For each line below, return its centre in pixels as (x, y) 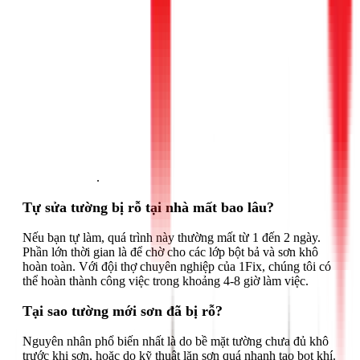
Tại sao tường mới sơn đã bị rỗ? (123, 311)
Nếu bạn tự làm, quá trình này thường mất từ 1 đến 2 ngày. (172, 237)
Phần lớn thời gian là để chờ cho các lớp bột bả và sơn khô (170, 252)
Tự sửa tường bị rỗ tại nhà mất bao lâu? (148, 207)
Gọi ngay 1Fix (59, 177)
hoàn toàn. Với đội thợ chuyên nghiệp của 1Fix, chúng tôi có (177, 266)
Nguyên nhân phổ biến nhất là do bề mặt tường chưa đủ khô (176, 341)
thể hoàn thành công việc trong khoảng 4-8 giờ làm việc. (166, 280)
